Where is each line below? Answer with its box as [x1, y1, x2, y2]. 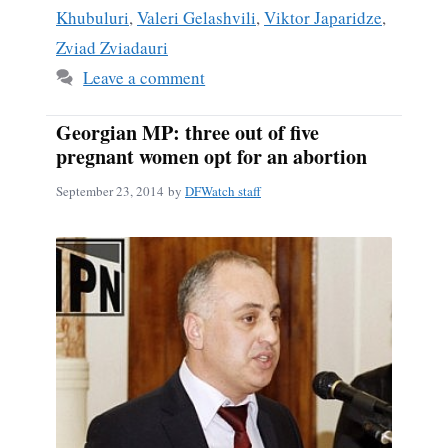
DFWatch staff [185, 182, 261, 201]
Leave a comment [83, 65, 206, 89]
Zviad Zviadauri [56, 35, 168, 59]
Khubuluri [56, 5, 129, 29]
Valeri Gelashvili [137, 5, 256, 29]
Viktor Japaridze [264, 5, 382, 29]
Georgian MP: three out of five [56, 117, 319, 147]
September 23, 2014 [56, 182, 164, 201]
